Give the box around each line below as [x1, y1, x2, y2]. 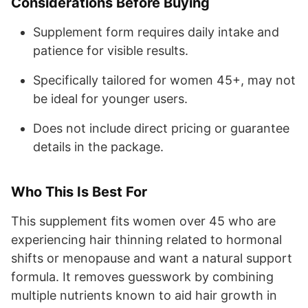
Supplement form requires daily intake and [33, 24, 279, 39]
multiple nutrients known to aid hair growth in [11, 287, 277, 302]
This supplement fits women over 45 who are [11, 213, 276, 228]
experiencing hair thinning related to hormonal [11, 232, 282, 247]
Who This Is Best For [11, 183, 147, 200]
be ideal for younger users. [33, 91, 188, 106]
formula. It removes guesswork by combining [11, 269, 274, 284]
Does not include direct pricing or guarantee [33, 120, 289, 135]
